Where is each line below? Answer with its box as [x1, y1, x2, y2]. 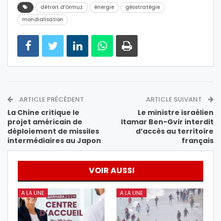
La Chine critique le [7, 107, 79, 117]
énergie [94, 3, 114, 11]
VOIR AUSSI [89, 164, 135, 176]
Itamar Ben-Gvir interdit [121, 116, 214, 127]
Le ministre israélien [138, 107, 214, 117]
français [182, 135, 214, 146]
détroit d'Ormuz [40, 3, 83, 11]
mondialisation [22, 15, 63, 23]
